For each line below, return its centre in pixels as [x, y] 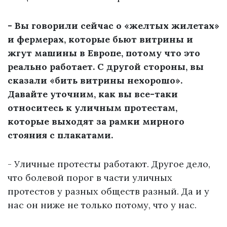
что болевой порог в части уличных [90, 178]
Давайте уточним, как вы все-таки [93, 94]
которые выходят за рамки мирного [96, 122]
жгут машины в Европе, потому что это [104, 53]
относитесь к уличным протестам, [92, 108]
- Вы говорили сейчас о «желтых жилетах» [113, 26]
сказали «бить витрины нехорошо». [95, 81]
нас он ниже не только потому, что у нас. [103, 205]
